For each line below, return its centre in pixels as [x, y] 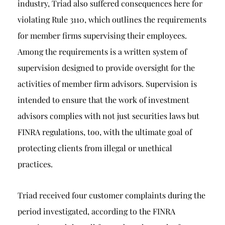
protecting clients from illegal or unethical [95, 148]
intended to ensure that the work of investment [103, 100]
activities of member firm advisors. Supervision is [107, 84]
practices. [35, 164]
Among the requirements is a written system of [102, 51]
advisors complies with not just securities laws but [108, 116]
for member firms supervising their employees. [102, 35]
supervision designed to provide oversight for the [106, 68]
